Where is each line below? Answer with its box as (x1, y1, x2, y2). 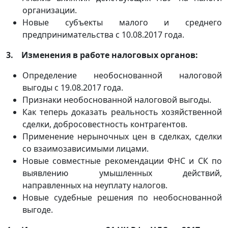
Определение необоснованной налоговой (22, 70, 222, 81)
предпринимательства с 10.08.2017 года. (22, 29, 184, 40)
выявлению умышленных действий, (22, 167, 222, 179)
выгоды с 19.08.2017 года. (22, 82, 123, 93)
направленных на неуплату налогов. (22, 180, 167, 191)
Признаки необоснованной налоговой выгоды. (22, 94, 211, 105)
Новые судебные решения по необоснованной (22, 192, 222, 203)
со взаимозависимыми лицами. (22, 143, 149, 154)
